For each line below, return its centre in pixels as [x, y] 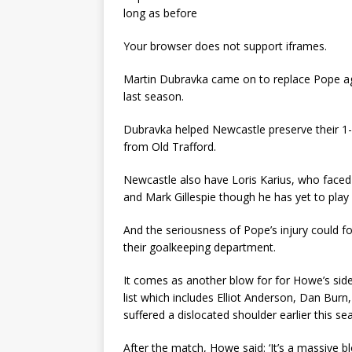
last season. [154, 96]
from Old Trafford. [170, 146]
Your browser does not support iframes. [225, 46]
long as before [160, 13]
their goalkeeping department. [200, 247]
